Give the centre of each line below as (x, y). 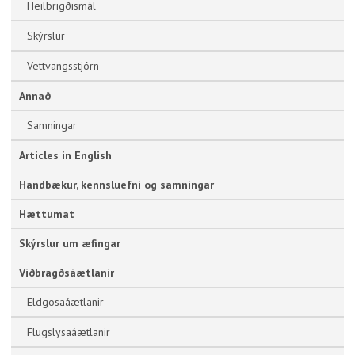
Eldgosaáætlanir (65, 302)
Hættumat (47, 214)
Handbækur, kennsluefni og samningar (116, 185)
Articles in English (65, 155)
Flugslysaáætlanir (69, 332)
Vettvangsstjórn (63, 66)
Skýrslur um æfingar (70, 243)
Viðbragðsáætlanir (67, 273)
